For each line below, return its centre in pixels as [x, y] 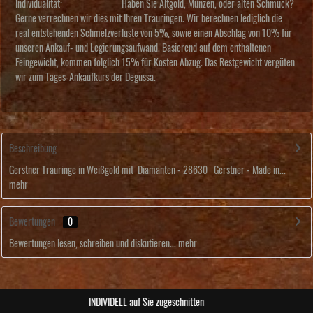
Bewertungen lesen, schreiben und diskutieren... [93, 244]
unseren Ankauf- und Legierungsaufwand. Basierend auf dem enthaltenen [143, 48]
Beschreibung [33, 149]
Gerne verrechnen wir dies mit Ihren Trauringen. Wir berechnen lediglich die [149, 19]
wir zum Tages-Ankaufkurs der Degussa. [86, 78]
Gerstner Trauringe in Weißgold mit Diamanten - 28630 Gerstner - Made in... [147, 170]
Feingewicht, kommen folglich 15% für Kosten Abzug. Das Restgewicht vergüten [155, 63]
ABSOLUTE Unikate [156, 303]
